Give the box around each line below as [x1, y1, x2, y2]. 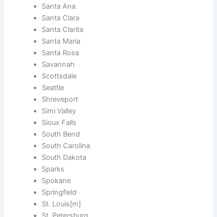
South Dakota [42, 153, 87, 162]
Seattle [42, 83, 64, 93]
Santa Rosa [42, 48, 79, 58]
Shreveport [42, 95, 78, 104]
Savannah [42, 60, 75, 69]
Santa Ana [42, 2, 76, 11]
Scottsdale [42, 72, 77, 81]
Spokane [42, 176, 71, 186]
